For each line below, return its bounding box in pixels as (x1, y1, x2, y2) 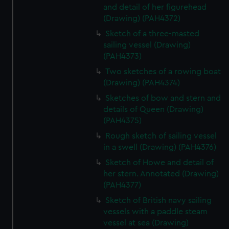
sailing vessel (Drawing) (103, 41, 191, 49)
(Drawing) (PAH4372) (103, 14, 181, 22)
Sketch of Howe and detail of (105, 158, 214, 167)
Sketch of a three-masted (105, 30, 200, 38)
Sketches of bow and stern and (105, 94, 221, 102)
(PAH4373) (103, 52, 142, 60)
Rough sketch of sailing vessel (105, 132, 217, 140)
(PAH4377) (103, 181, 142, 189)
